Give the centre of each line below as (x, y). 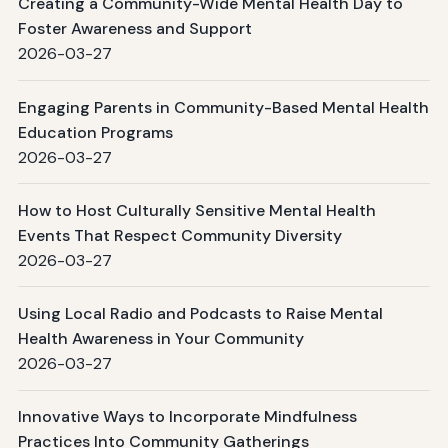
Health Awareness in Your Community (160, 338)
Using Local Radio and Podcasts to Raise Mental (200, 313)
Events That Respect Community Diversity (179, 235)
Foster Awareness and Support (134, 29)
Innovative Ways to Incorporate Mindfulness (187, 417)
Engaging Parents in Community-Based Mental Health (223, 107)
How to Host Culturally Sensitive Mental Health (196, 210)
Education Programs (95, 132)
